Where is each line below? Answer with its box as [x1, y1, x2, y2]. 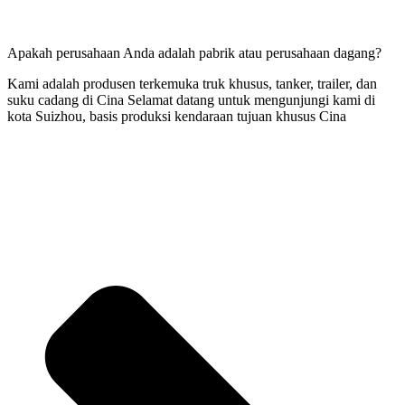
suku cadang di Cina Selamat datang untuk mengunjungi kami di [7, 91, 375, 108]
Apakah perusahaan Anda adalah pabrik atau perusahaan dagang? [7, 44, 381, 61]
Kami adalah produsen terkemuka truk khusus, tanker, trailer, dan [7, 75, 377, 91]
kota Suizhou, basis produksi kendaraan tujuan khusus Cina [7, 108, 346, 124]
